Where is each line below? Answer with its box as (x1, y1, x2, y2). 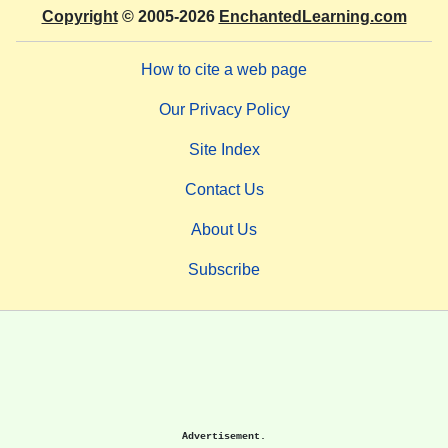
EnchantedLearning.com (218, 7, 407, 25)
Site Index (188, 140, 260, 158)
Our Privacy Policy (158, 100, 290, 118)
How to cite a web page (141, 60, 307, 78)
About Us (191, 220, 257, 238)
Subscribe (188, 260, 260, 278)
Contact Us (184, 180, 264, 198)
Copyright (41, 7, 118, 25)
